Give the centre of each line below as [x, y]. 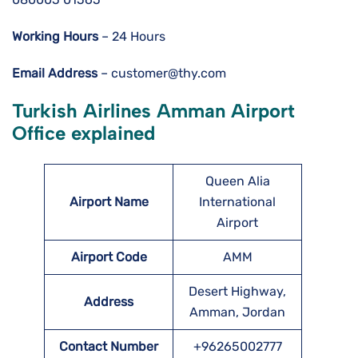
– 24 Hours [132, 37]
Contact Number [109, 347]
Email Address [55, 74]
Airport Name [109, 202]
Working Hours [55, 37]
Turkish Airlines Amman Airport [153, 111]
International [237, 202]
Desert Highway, [237, 292]
